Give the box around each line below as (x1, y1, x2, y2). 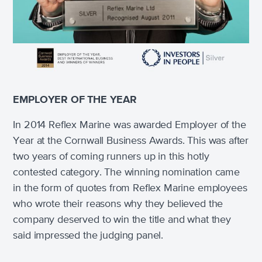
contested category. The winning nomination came (13, 167, 240, 178)
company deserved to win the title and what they (13, 215, 231, 226)
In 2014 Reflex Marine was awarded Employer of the (13, 120, 246, 131)
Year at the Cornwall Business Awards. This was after (13, 136, 249, 147)
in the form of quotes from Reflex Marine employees (13, 183, 247, 194)
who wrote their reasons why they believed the (13, 199, 223, 210)
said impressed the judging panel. (13, 230, 164, 242)
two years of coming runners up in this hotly (13, 151, 209, 163)
